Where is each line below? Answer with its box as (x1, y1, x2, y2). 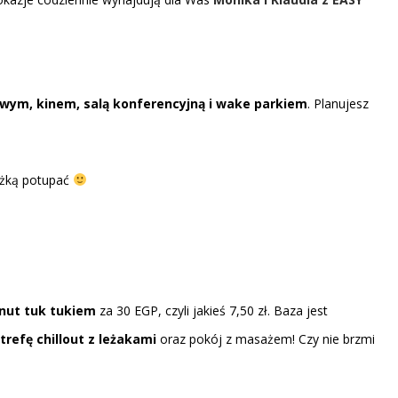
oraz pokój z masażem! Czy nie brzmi (160, 330, 375, 347)
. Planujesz (307, 95, 369, 112)
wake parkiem (216, 95, 307, 112)
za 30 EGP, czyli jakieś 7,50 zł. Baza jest (96, 302, 328, 319)
